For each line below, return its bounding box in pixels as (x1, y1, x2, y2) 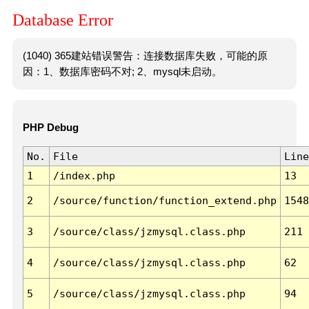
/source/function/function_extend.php (52, 195, 277, 207)
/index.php (52, 170, 115, 182)
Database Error (12, 11, 113, 30)
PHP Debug (22, 122, 79, 134)
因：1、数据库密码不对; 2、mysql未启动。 (22, 66, 222, 77)
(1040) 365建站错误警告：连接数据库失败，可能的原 (22, 50, 268, 61)
